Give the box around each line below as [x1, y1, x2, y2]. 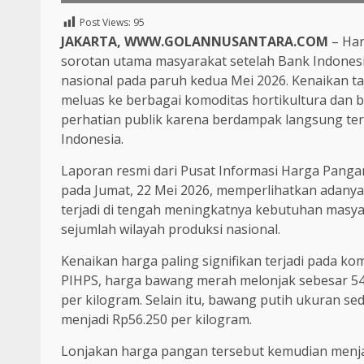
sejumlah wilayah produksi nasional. [61, 219, 280, 238]
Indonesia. [61, 129, 123, 148]
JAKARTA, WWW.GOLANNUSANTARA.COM [61, 32, 328, 50]
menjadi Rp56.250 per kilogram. [61, 310, 252, 328]
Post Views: [80, 15, 131, 29]
